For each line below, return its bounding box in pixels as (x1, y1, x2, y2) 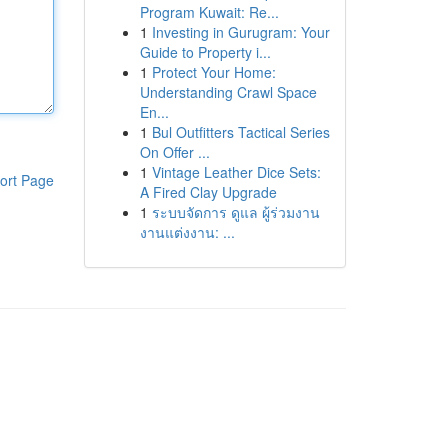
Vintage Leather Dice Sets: (151, 162, 321, 182)
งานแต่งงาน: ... (139, 222, 235, 242)
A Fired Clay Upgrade (139, 182, 277, 202)
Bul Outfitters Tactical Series (151, 122, 330, 142)
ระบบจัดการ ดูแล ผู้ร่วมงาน (151, 202, 320, 222)
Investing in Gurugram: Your (151, 22, 330, 42)
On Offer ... (139, 142, 210, 162)
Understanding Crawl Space (139, 82, 317, 102)
